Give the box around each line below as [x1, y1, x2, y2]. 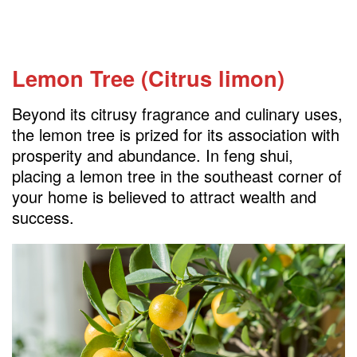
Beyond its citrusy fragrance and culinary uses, [12, 102, 343, 126]
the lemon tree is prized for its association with [12, 123, 339, 147]
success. [12, 206, 74, 229]
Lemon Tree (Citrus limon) [12, 62, 284, 94]
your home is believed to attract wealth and [12, 185, 316, 209]
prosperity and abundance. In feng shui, [12, 143, 293, 167]
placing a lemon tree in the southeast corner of [12, 164, 342, 188]
